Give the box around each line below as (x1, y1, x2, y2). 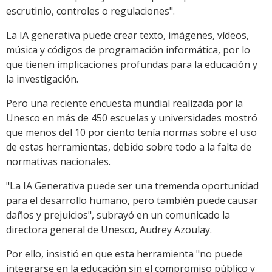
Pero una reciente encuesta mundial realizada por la (6, 97, 243, 110)
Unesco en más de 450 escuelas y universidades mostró (6, 111, 257, 125)
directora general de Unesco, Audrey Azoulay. (6, 223, 212, 237)
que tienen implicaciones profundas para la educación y (6, 58, 257, 72)
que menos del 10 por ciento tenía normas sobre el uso (6, 126, 257, 140)
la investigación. (6, 72, 78, 86)
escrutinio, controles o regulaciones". (6, 4, 175, 18)
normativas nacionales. (6, 155, 110, 169)
